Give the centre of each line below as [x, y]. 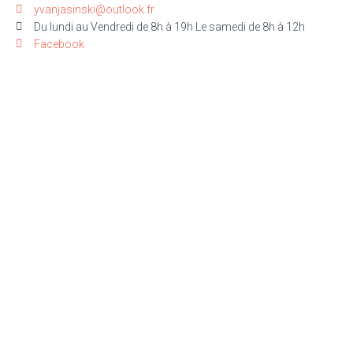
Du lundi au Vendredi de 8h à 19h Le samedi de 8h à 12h [169, 27]
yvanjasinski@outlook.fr [94, 10]
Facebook [59, 45]
